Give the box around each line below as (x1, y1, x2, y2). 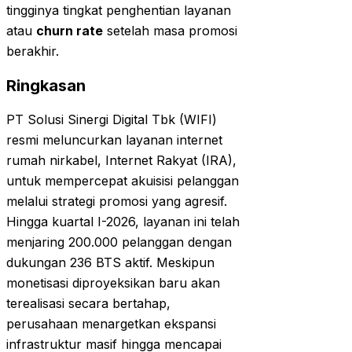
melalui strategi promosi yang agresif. (6, 193, 227, 210)
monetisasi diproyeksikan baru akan (6, 275, 220, 291)
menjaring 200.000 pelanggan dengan (6, 234, 232, 251)
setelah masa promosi (103, 23, 237, 39)
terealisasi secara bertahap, (6, 295, 170, 312)
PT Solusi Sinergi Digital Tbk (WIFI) (6, 112, 217, 128)
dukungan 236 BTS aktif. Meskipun (6, 255, 214, 271)
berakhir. (6, 43, 59, 60)
